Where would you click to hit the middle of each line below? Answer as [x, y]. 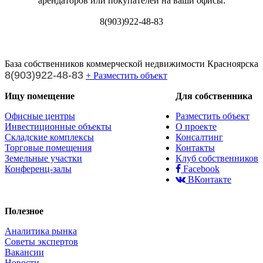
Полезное [24, 211]
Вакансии [24, 252]
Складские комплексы [49, 137]
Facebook [200, 168]
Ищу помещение [40, 96]
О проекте [196, 126]
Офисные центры [40, 116]
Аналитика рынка [41, 231]
